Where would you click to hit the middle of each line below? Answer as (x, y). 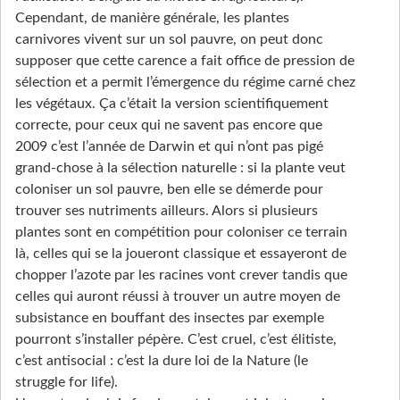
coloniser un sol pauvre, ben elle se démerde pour (169, 190)
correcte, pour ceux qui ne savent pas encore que (169, 125)
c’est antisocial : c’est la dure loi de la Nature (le (162, 361)
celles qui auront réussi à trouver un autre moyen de (178, 297)
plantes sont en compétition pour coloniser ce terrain (181, 233)
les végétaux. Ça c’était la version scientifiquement (172, 104)
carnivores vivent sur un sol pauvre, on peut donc (169, 40)
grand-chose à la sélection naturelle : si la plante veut (180, 168)
